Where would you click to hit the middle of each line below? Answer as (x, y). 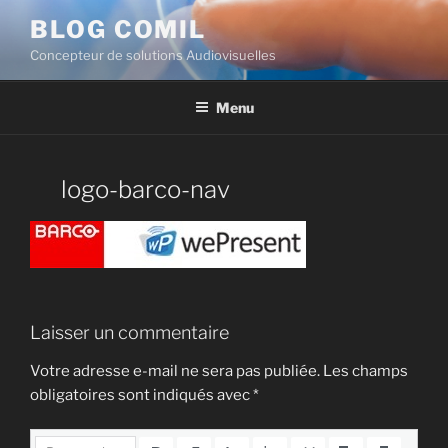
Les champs (365, 370)
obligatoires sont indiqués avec (141, 394)
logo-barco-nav (146, 189)
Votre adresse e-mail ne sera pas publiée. (175, 370)
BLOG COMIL (118, 29)
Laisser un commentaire (129, 332)
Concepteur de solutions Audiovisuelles (153, 55)
